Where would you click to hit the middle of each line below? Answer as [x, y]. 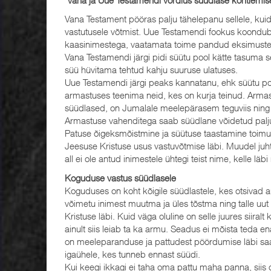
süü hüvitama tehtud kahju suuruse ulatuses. [151, 70]
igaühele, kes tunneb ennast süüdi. [132, 254]
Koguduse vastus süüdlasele [120, 178]
